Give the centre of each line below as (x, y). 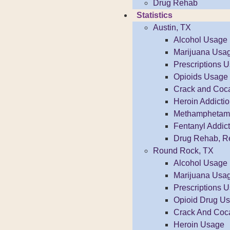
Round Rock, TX (183, 151)
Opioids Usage (201, 77)
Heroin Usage (199, 225)
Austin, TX (172, 27)
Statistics (155, 15)
